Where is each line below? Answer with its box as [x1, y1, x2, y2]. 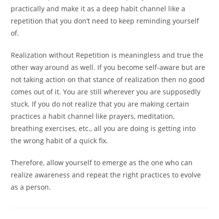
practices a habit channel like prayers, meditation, [11, 111, 175, 121]
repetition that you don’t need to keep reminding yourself [11, 16, 199, 25]
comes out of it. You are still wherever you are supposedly [11, 87, 201, 96]
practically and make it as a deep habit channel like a [11, 4, 186, 13]
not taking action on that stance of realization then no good [11, 75, 205, 84]
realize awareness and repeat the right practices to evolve [11, 170, 201, 179]
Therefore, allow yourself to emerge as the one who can [11, 158, 193, 167]
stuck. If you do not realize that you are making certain [11, 99, 190, 109]
